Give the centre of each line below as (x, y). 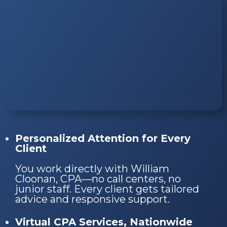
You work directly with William (92, 168)
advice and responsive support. (92, 199)
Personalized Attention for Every (103, 138)
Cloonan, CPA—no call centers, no (98, 179)
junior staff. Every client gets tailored (107, 189)
